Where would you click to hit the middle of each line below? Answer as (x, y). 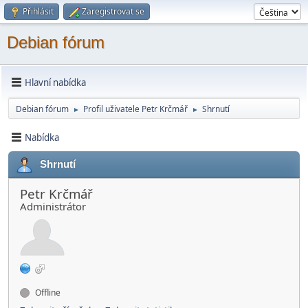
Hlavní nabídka (55, 82)
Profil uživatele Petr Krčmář (135, 109)
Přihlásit (38, 11)
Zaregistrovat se (113, 11)
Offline (47, 293)
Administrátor (53, 206)
